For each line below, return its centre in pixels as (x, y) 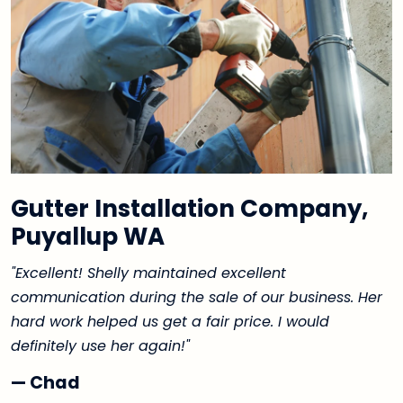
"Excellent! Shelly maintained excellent (148, 273)
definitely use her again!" (100, 345)
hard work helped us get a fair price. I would (170, 321)
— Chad (45, 382)
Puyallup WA (88, 236)
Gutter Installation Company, (189, 208)
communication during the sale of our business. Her (197, 297)
